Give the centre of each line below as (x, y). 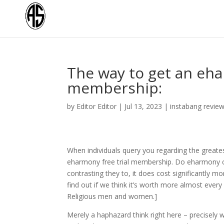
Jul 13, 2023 (143, 106)
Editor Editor (97, 106)
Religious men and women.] (112, 196)
